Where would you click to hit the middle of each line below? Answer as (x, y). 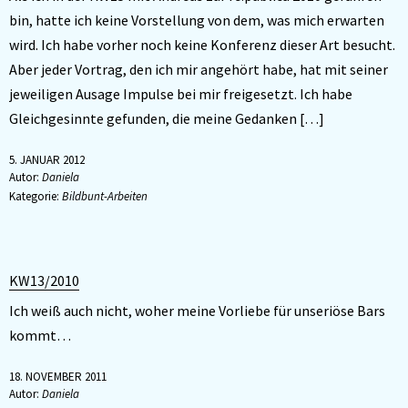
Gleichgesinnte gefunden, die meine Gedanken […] (167, 118)
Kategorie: (36, 196)
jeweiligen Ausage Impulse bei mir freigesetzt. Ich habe (181, 94)
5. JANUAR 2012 (47, 160)
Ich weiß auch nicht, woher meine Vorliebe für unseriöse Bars (197, 311)
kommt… (40, 335)
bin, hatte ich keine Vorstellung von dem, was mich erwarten (197, 20)
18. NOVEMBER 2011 (58, 377)
